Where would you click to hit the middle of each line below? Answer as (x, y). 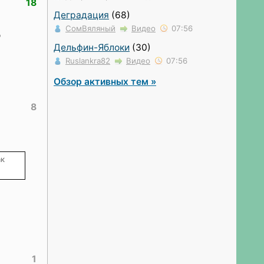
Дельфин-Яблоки (92, 47)
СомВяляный (90, 28)
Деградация (81, 15)
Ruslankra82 (88, 60)
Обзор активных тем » (105, 81)
